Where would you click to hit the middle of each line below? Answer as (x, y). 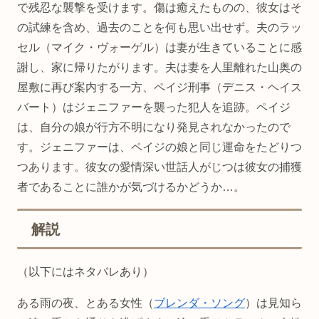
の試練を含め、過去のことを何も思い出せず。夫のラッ (159, 27)
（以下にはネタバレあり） (85, 271)
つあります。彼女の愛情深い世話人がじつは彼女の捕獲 (159, 167)
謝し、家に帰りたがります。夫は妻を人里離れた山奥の (159, 67)
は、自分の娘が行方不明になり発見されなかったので (154, 127)
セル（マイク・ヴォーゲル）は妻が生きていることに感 (159, 47)
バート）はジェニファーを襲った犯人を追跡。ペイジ (154, 107)
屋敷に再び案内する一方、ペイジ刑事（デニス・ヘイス (159, 87)
